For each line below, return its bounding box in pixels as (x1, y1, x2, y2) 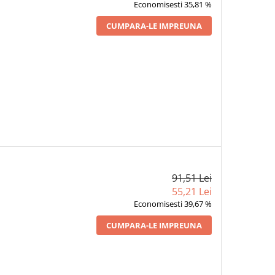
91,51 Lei (171, 171, 212, 185)
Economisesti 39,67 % (133, 198, 212, 209)
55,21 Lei (171, 184, 212, 198)
